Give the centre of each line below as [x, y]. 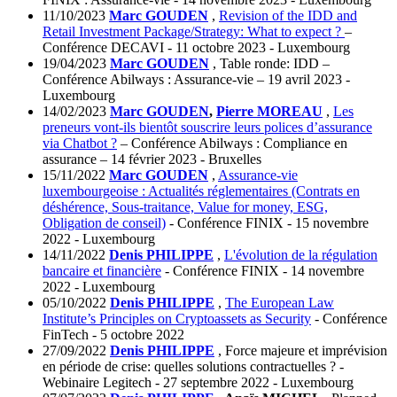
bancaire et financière [102, 271]
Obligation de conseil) [104, 223]
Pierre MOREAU [269, 112]
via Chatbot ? [80, 144]
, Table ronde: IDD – [271, 64]
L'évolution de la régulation [301, 255]
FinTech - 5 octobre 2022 [113, 335]
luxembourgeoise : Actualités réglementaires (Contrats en [201, 191]
